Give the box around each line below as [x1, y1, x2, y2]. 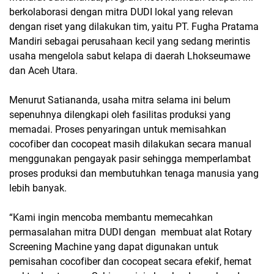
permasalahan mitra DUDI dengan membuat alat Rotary [9, 226, 252, 238]
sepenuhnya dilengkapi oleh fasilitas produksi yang [9, 109, 231, 120]
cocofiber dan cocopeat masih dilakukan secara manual [9, 138, 251, 150]
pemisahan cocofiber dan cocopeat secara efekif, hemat [9, 256, 251, 267]
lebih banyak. [9, 182, 67, 194]
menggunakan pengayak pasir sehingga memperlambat [9, 153, 251, 165]
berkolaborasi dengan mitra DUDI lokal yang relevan [9, 6, 233, 18]
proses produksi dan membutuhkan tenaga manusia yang [9, 168, 259, 179]
